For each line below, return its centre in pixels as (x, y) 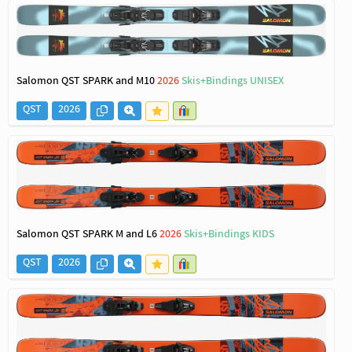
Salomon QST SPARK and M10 (87, 82)
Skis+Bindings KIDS (229, 235)
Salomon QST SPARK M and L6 (88, 235)
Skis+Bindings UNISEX (233, 82)
